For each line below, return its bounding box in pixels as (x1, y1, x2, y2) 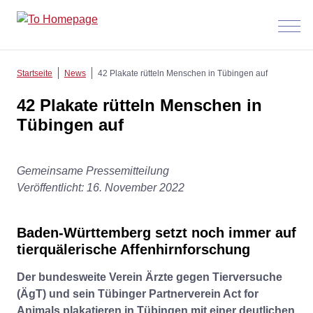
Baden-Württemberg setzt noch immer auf (17, 225, 296, 240)
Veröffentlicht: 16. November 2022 (17, 182, 184, 194)
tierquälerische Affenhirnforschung (17, 242, 250, 257)
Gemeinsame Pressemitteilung (17, 165, 169, 177)
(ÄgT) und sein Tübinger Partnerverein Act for (17, 288, 259, 300)
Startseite (17, 68, 52, 78)
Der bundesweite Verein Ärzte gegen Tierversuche (17, 271, 282, 283)
